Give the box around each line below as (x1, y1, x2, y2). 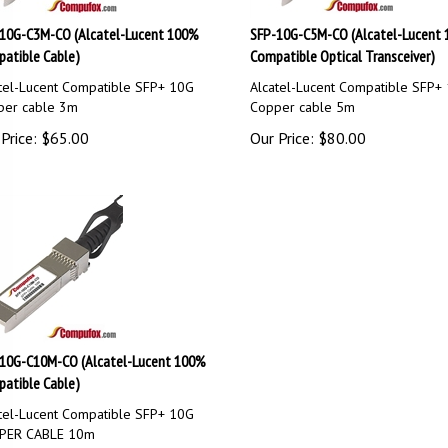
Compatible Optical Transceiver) (249, 37, 435, 57)
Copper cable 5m (249, 89, 355, 107)
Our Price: (249, 119, 314, 139)
